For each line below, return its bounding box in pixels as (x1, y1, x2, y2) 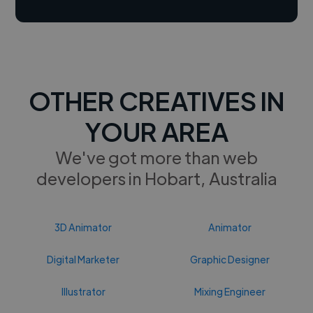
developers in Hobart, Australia (36, 166, 277, 189)
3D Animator (54, 220, 112, 233)
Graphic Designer (189, 252, 270, 265)
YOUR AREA (85, 114, 228, 147)
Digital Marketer (47, 252, 120, 265)
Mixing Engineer (194, 284, 265, 298)
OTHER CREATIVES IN (29, 83, 284, 117)
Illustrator (61, 284, 105, 298)
